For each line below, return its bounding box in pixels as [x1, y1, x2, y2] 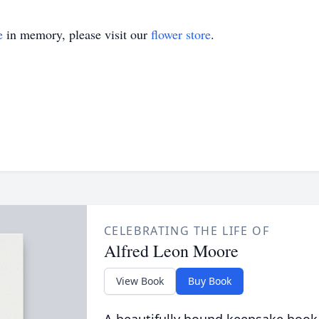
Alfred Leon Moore [103, 239, 239, 262]
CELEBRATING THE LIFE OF [103, 223, 270, 239]
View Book [115, 274, 164, 288]
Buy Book [187, 274, 231, 288]
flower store [151, 26, 211, 43]
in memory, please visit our [3, 26, 151, 43]
